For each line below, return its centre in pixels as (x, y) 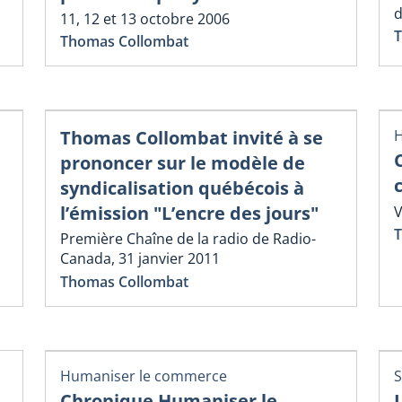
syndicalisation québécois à (182, 188)
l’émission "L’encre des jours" (189, 214)
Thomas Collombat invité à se (192, 138)
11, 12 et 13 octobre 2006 (145, 18)
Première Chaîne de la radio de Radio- (188, 239)
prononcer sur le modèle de (183, 163)
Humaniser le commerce (144, 376)
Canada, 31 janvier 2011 (140, 259)
